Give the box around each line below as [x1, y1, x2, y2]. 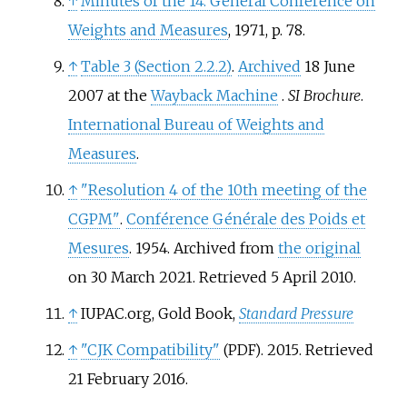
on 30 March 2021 [67, 268, 193, 287]
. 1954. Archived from [128, 239, 278, 258]
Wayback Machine [150, 86, 278, 105]
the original [277, 239, 361, 258]
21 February [67, 370, 149, 389]
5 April [270, 268, 317, 287]
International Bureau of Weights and [67, 115, 324, 134]
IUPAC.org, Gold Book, [80, 304, 239, 323]
